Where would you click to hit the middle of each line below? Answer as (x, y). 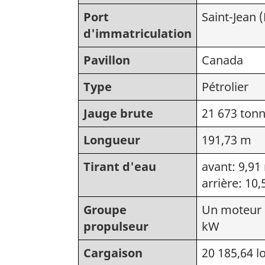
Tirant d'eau (120, 166)
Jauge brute (118, 113)
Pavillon (107, 60)
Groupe (105, 209)
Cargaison (113, 253)
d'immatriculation (138, 33)
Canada (222, 60)
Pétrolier (225, 86)
